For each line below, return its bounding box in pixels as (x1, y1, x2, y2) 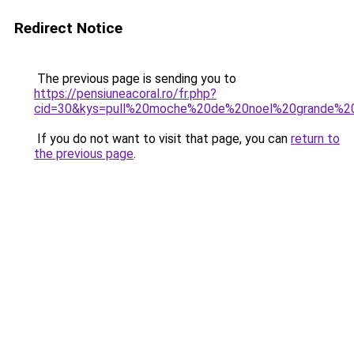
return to (291, 131, 340, 146)
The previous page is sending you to (34, 71, 236, 86)
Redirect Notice (14, 19, 122, 37)
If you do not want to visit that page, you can (34, 131, 291, 146)
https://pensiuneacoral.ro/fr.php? (34, 86, 217, 101)
